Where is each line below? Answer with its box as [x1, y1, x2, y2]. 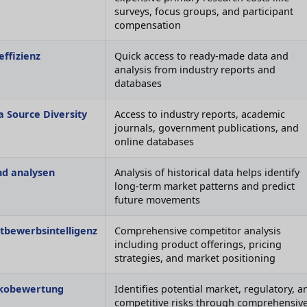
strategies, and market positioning [114, 251, 275, 265]
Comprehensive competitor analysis [114, 224, 281, 238]
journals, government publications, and [114, 121, 299, 135]
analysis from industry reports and [114, 63, 275, 77]
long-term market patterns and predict [114, 180, 295, 193]
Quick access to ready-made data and [114, 49, 288, 63]
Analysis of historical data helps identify [114, 166, 299, 180]
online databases [114, 135, 194, 149]
